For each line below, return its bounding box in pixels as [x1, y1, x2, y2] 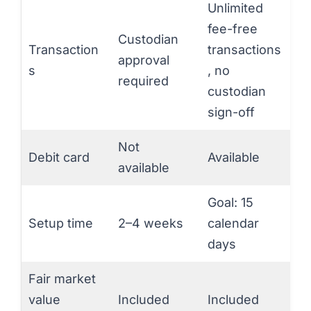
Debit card [28, 149, 90, 165]
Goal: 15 [208, 194, 253, 210]
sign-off [208, 104, 255, 119]
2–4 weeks [118, 215, 183, 230]
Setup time [28, 215, 93, 230]
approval [118, 52, 169, 67]
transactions [208, 42, 281, 57]
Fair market [28, 271, 96, 286]
